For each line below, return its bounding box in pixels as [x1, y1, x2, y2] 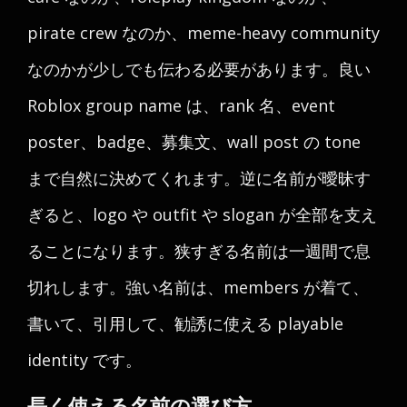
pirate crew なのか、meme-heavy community [27, 22, 380, 44]
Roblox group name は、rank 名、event [27, 94, 335, 116]
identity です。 [27, 349, 142, 371]
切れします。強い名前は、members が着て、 [27, 276, 369, 298]
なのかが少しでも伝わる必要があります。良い [27, 58, 371, 80]
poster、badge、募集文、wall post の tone [27, 131, 361, 153]
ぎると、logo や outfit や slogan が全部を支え [27, 203, 377, 225]
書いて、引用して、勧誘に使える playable [27, 313, 343, 334]
